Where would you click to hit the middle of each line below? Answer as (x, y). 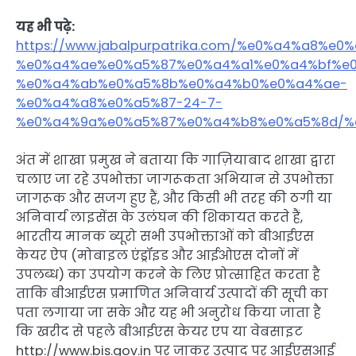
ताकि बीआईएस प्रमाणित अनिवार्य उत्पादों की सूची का (172, 294)
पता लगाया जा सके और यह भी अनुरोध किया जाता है (168, 313)
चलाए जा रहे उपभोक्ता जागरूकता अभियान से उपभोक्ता (175, 180)
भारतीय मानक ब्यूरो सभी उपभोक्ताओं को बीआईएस (165, 237)
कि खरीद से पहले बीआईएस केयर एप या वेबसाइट (159, 332)
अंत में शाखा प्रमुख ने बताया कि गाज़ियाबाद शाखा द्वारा (176, 161)
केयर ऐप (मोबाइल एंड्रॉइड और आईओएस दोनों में (157, 256)
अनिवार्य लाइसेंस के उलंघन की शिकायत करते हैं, (159, 218)
